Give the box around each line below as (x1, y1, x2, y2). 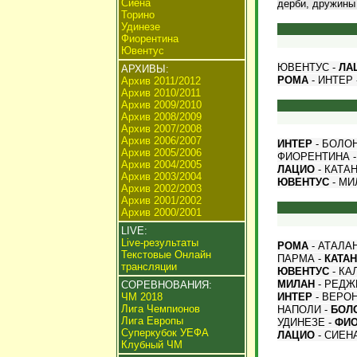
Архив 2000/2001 (120, 206, 202, 218)
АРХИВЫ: (120, 63, 169, 75)
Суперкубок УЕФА (120, 327, 209, 339)
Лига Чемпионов (120, 303, 200, 315)
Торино (120, 9, 155, 21)
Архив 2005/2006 (120, 147, 202, 159)
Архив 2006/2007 (120, 135, 202, 147)
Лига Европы (120, 315, 183, 327)
